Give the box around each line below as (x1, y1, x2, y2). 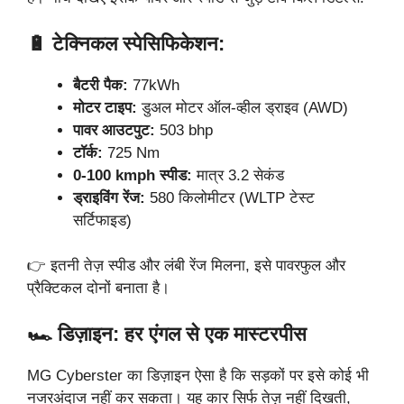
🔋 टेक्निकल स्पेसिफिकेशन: (27, 32, 225, 55)
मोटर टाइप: (73, 98, 137, 116)
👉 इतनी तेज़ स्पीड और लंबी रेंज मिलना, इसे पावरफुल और (27, 257, 345, 275)
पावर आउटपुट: (73, 121, 155, 139)
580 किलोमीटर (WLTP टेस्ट (145, 188, 315, 207)
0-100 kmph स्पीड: (73, 166, 192, 184)
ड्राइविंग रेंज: (73, 188, 145, 207)
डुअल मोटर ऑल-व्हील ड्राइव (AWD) (137, 98, 348, 116)
